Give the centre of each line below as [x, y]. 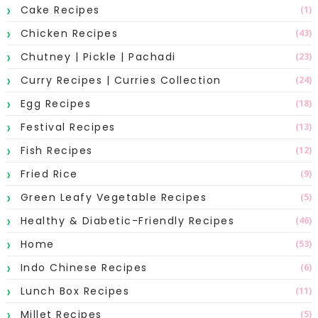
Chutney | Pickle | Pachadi [98, 56]
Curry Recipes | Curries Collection [121, 80]
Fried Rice [49, 174]
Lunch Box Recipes [75, 291]
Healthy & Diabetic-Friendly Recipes [127, 220]
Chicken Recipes [69, 33]
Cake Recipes [60, 10]
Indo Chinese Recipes [84, 267]
